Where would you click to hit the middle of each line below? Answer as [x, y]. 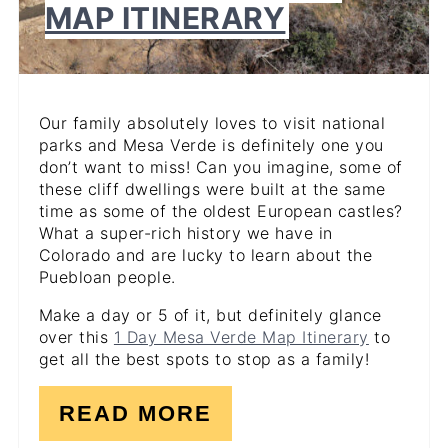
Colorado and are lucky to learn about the [205, 255]
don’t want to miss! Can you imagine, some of [220, 167]
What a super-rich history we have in [185, 233]
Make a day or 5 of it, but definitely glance [210, 315]
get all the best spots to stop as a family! [204, 359]
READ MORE [135, 414]
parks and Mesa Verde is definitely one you [211, 145]
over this [76, 337]
